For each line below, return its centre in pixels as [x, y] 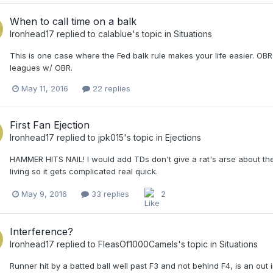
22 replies [110, 89]
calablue [115, 34]
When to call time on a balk [73, 21]
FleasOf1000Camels [138, 244]
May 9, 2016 [44, 193]
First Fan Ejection [50, 125]
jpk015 [111, 138]
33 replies [109, 193]
